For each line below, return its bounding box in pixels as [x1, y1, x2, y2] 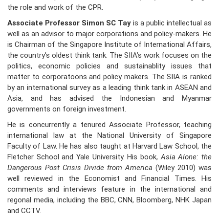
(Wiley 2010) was [153, 163, 212, 173]
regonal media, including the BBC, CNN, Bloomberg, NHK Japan [7, 196, 212, 205]
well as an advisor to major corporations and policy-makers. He [7, 29, 212, 39]
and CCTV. [7, 206, 41, 216]
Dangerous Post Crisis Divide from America [7, 163, 153, 173]
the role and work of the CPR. [7, 3, 103, 12]
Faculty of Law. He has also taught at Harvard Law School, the [7, 142, 212, 151]
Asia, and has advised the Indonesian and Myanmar [7, 94, 212, 103]
